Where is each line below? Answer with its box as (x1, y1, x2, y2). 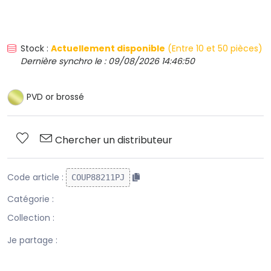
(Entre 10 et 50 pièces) (165, 42, 263, 55)
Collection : (7, 212, 54, 224)
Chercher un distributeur (55, 133, 172, 148)
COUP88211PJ (71, 172, 125, 183)
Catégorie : (7, 193, 54, 206)
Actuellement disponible (51, 42, 165, 55)
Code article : (7, 171, 66, 184)
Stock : (21, 42, 51, 55)
